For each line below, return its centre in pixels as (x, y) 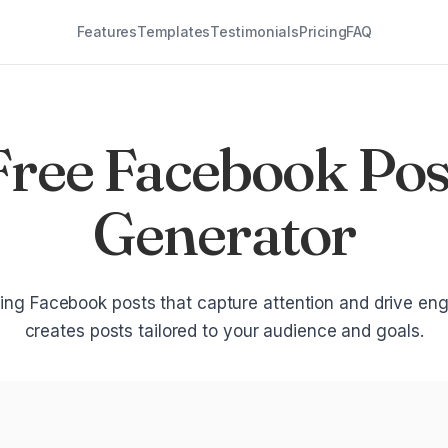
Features (107, 31)
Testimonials (255, 31)
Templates (174, 31)
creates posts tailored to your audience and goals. (224, 331)
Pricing (323, 31)
